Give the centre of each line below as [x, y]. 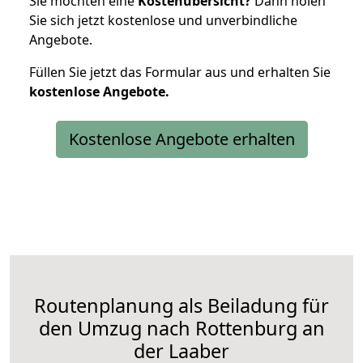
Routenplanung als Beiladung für [181, 305]
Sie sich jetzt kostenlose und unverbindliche [163, 20]
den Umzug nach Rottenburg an [181, 328]
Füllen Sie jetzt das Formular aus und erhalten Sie [180, 72]
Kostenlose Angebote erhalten [181, 139]
